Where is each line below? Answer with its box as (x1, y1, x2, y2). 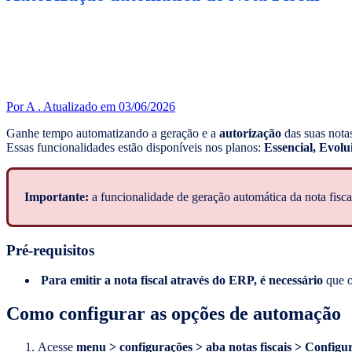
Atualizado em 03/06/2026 (43, 99, 175, 113)
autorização (219, 126, 281, 140)
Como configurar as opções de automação (6, 303, 341, 324)
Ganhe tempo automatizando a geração (6, 126, 199, 140)
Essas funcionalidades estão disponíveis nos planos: (6, 140, 261, 154)
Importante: (24, 189, 92, 203)
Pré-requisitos (6, 241, 94, 258)
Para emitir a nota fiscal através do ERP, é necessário (38, 273, 323, 288)
